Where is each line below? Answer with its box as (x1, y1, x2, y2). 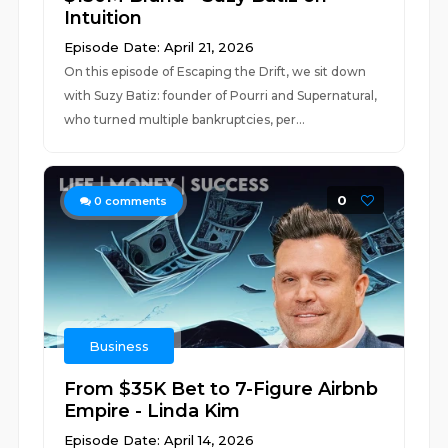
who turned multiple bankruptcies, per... (64, 112, 306, 127)
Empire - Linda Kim (64, 400, 241, 422)
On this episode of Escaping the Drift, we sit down (64, 64, 367, 79)
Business (89, 338, 150, 354)
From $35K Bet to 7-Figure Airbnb (64, 378, 379, 400)
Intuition (64, 7, 143, 29)
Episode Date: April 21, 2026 (64, 39, 255, 55)
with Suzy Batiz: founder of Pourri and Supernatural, (64, 88, 378, 103)
